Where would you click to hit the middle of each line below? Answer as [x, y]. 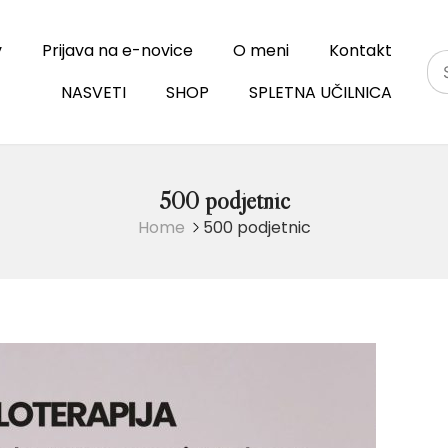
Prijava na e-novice [117, 50]
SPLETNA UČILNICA [320, 92]
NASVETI [93, 92]
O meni [261, 50]
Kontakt [360, 50]
